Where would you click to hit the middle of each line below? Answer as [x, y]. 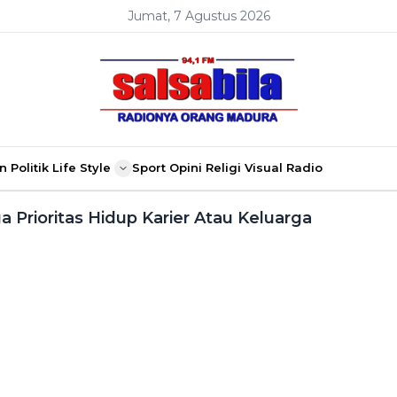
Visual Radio [284, 167]
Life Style [82, 167]
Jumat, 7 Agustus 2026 [198, 16]
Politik [30, 167]
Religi [223, 167]
